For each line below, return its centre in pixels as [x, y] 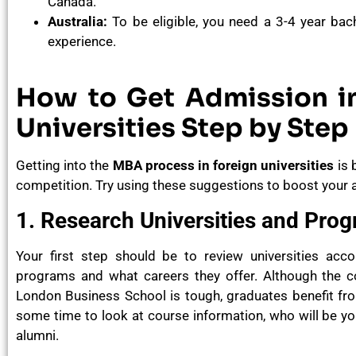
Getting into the [64, 166]
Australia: [77, 22]
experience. [82, 42]
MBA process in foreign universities [223, 166]
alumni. [37, 335]
